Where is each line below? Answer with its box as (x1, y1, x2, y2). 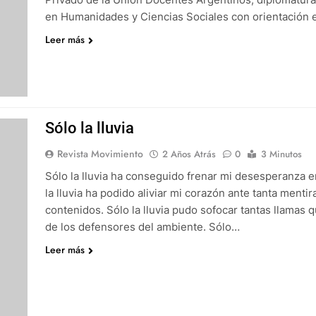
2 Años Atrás (162, 147, 216, 161)
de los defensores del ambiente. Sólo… (44, 220, 240, 233)
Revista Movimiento (56, 147, 143, 161)
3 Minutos (260, 147, 302, 161)
